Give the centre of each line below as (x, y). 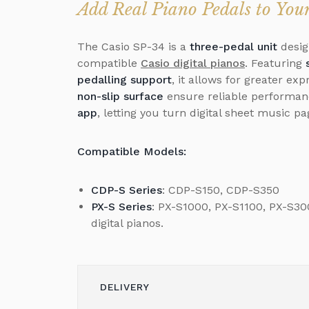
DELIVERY (125, 287)
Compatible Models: (132, 151)
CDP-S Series (127, 190)
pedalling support (124, 79)
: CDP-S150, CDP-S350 (221, 190)
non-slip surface (120, 96)
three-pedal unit (233, 46)
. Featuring (275, 63)
